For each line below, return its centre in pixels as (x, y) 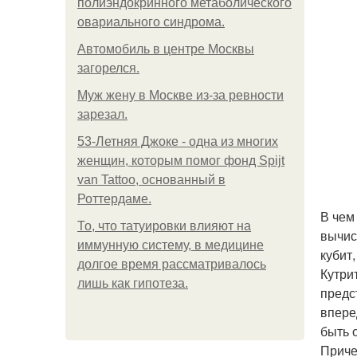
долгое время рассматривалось (172, 264)
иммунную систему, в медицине (171, 245)
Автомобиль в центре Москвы (166, 49)
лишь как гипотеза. (133, 283)
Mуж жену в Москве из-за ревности (180, 95)
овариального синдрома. (151, 22)
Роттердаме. (114, 199)
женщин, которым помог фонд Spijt (181, 161)
